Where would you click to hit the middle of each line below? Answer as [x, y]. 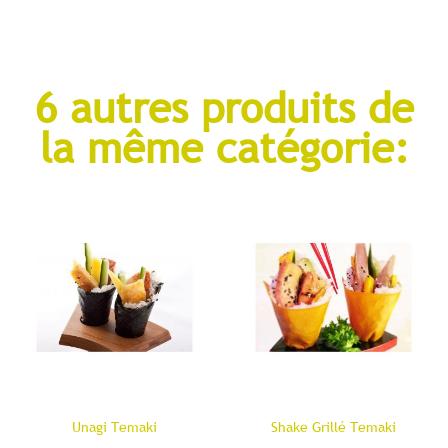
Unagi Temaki [114, 427]
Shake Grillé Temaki [333, 427]
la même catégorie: [224, 148]
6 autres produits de [224, 108]
